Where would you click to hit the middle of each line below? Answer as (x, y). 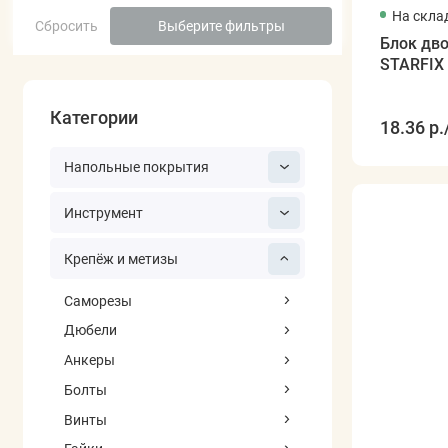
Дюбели (90, 330)
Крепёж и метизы (120, 258)
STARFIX (411, 65)
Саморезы (97, 300)
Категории (94, 118)
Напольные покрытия (136, 167)
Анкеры (89, 360)
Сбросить (66, 25)
